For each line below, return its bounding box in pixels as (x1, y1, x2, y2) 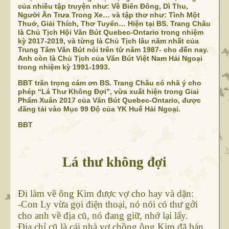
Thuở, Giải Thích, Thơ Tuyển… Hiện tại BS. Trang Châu (17, 19, 211, 28)
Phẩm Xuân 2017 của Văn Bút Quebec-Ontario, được (17, 96, 201, 105)
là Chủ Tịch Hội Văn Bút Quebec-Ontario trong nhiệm (17, 28, 203, 37)
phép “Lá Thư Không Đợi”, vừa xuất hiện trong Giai (17, 87, 199, 96)
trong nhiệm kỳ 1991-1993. (17, 63, 110, 72)
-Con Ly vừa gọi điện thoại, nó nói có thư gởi (17, 199, 198, 210)
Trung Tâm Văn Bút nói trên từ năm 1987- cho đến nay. (17, 45, 209, 54)
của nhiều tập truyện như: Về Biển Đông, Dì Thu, (17, 2, 188, 11)
